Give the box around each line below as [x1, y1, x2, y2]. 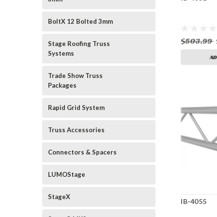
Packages [48, 81, 77, 89]
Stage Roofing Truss [48, 40, 110, 47]
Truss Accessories [48, 126, 105, 134]
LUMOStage [48, 170, 85, 178]
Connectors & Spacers [48, 148, 117, 156]
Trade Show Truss [48, 72, 103, 79]
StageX [48, 193, 70, 201]
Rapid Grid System [48, 104, 105, 111]
